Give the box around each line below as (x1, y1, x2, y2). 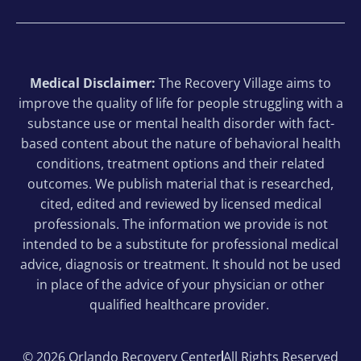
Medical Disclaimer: (30, 74, 156, 93)
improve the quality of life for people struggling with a (18, 94, 343, 113)
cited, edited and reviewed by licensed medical (39, 195, 322, 214)
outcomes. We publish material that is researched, (27, 175, 334, 193)
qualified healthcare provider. (89, 296, 272, 314)
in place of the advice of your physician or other (36, 276, 325, 294)
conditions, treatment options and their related (36, 155, 325, 173)
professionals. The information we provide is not (33, 215, 328, 234)
